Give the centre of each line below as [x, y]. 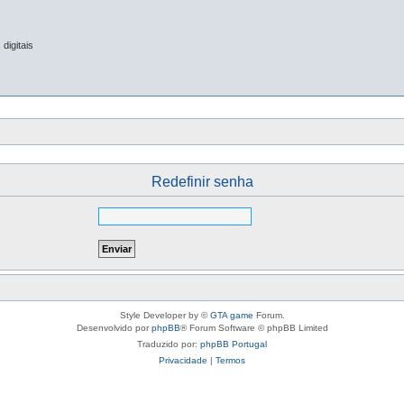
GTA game [231, 315]
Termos [230, 360]
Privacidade [183, 360]
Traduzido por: [169, 344]
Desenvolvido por [114, 328]
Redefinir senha [202, 182]
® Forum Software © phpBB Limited [254, 328]
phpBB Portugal [234, 344]
